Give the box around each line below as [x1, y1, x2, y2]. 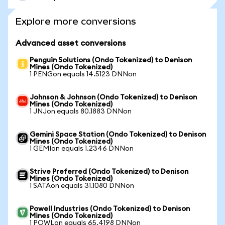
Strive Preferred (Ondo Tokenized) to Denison [30, 168, 188, 175]
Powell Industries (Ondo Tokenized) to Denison [30, 205, 190, 212]
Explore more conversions [16, 16, 136, 27]
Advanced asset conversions [16, 39, 126, 47]
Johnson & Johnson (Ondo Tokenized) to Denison [30, 94, 197, 101]
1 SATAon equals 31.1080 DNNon [30, 182, 134, 189]
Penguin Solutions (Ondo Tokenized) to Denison [30, 57, 192, 64]
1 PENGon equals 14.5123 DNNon [30, 71, 137, 78]
